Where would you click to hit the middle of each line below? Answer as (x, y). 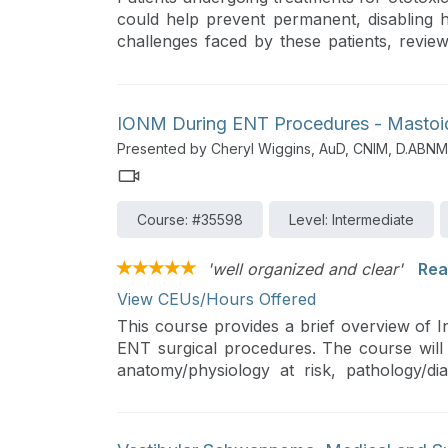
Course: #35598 (190, 219)
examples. (155, 391)
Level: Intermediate (351, 219)
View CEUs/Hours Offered (216, 298)
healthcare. (159, 85)
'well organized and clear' (305, 268)
